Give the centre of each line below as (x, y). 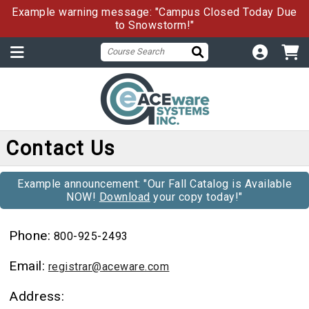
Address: (37, 296)
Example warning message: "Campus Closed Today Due (154, 12)
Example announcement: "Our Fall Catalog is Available (154, 184)
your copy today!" (196, 197)
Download (124, 197)
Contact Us (60, 148)
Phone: (30, 235)
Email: (27, 266)
